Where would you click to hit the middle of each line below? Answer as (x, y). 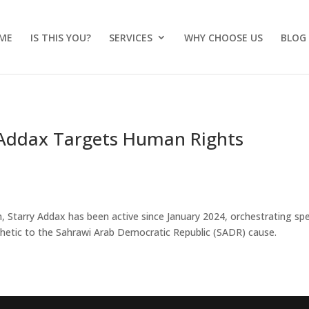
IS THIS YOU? (61, 38)
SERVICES (131, 38)
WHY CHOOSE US (223, 38)
